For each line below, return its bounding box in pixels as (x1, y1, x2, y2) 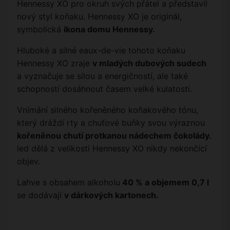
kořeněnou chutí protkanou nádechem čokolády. (17, 130, 212, 141)
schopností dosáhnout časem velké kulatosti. (17, 84, 192, 94)
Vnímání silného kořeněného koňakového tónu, (17, 105, 198, 116)
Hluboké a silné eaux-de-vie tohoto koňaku (17, 45, 185, 56)
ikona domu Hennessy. (64, 24, 155, 35)
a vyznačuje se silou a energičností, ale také (17, 71, 188, 82)
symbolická (17, 24, 64, 35)
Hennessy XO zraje (17, 58, 92, 69)
